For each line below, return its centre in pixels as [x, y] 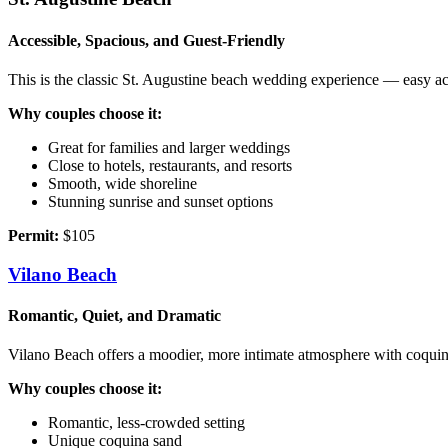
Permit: [33, 235]
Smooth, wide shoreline [122, 183]
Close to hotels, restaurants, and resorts [170, 165]
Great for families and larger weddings [169, 147]
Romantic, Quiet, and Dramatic [114, 315]
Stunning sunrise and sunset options [160, 201]
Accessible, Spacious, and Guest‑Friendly [146, 40]
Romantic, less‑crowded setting [146, 423]
